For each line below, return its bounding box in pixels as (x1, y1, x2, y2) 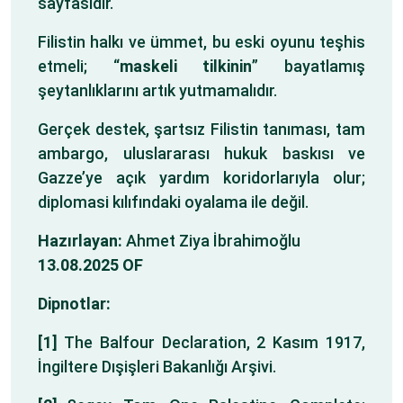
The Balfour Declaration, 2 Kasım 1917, (58, 333, 365, 352)
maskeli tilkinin (119, 57, 253, 76)
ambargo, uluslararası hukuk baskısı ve (38, 144, 365, 163)
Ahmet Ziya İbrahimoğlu (122, 231, 300, 250)
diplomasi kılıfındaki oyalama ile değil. (38, 193, 309, 211)
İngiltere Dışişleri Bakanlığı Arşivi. (38, 357, 276, 376)
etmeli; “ (38, 57, 120, 76)
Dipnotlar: (38, 294, 111, 313)
